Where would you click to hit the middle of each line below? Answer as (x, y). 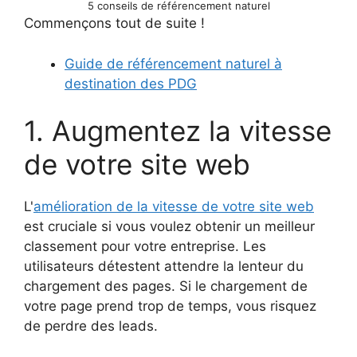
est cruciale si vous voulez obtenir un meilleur (169, 227)
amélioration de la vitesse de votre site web (174, 207)
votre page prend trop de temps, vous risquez (170, 306)
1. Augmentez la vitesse (178, 131)
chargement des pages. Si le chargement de (166, 286)
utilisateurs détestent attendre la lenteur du (164, 267)
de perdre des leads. (91, 326)
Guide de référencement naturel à (173, 63)
